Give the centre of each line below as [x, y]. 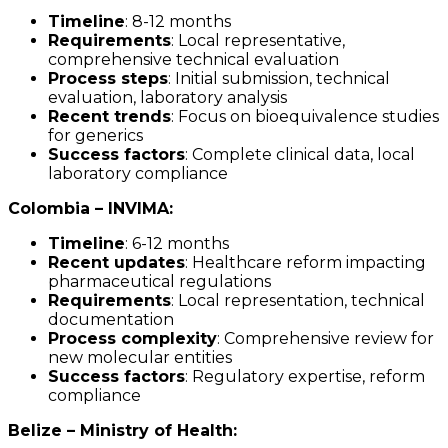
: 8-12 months [178, 22]
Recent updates [116, 263]
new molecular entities [140, 358]
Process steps [108, 79]
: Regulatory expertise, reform [305, 377]
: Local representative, [258, 41]
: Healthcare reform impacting [305, 263]
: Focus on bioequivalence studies [305, 117]
